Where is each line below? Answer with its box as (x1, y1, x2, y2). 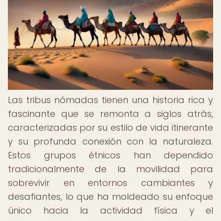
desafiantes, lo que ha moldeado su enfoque (8, 190, 213, 203)
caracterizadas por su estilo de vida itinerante (8, 121, 213, 134)
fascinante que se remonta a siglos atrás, (8, 108, 213, 120)
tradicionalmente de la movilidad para (8, 163, 213, 175)
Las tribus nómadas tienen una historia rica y (8, 94, 213, 106)
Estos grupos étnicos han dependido (8, 149, 213, 161)
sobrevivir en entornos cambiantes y (8, 177, 213, 189)
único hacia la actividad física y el (8, 204, 213, 217)
